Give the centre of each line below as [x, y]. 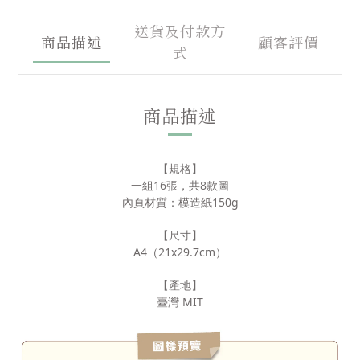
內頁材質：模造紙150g [180, 202]
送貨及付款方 [180, 31]
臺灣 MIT [180, 302]
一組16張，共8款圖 [180, 185]
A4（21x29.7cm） [180, 252]
